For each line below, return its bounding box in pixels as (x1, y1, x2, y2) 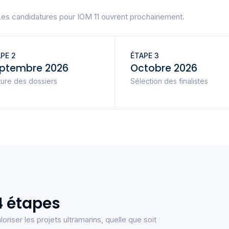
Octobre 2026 (130, 61, 197, 76)
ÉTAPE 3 (130, 51, 159, 60)
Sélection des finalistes (130, 77, 208, 86)
